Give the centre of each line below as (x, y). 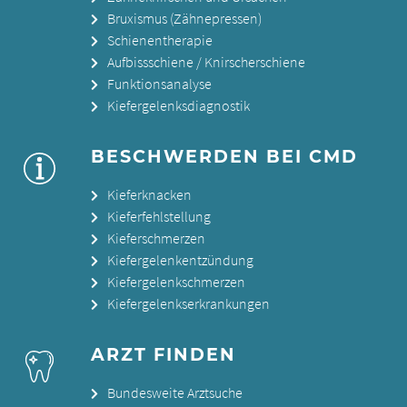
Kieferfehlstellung (159, 217)
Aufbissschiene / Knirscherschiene (206, 62)
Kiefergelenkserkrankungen (188, 304)
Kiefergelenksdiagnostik (178, 106)
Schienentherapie (159, 40)
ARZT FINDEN (163, 355)
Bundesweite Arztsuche (174, 393)
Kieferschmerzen (156, 238)
